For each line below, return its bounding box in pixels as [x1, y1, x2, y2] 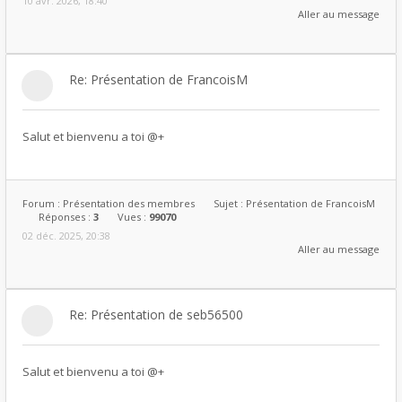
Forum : [22, 197, 63, 210]
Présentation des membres [63, 197, 195, 210]
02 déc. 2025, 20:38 [22, 229, 110, 242]
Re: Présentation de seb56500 [69, 306, 243, 323]
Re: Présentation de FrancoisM [69, 71, 248, 88]
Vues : [118, 210, 149, 223]
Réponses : [39, 210, 93, 223]
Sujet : [214, 197, 246, 210]
